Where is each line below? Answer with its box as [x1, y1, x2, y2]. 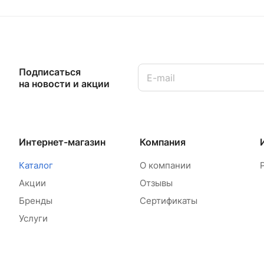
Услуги [19, 213, 48, 225]
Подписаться [19, 65, 81, 78]
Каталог [19, 160, 53, 171]
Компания [139, 136, 186, 148]
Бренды [19, 195, 52, 207]
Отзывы [139, 177, 173, 189]
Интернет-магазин [19, 136, 105, 148]
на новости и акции [19, 77, 110, 90]
